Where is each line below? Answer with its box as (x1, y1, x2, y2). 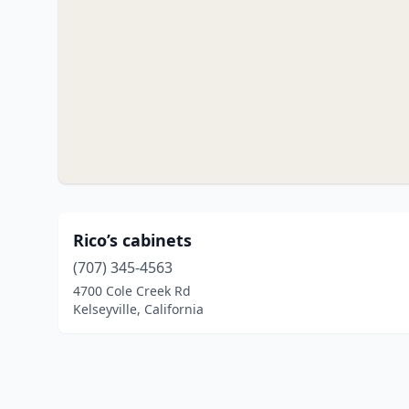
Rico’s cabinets (73, 229, 192, 251)
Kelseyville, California (73, 300, 204, 318)
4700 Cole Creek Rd (73, 282, 191, 299)
